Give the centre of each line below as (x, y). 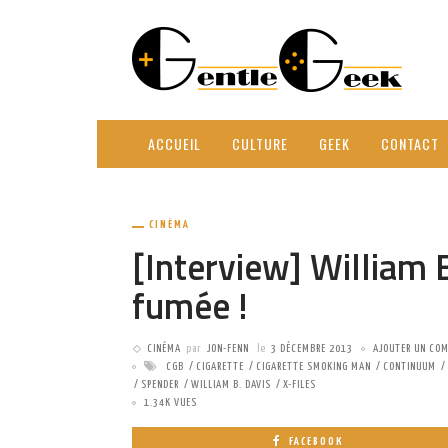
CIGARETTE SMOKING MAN (313, 366)
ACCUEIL (174, 143)
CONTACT (410, 143)
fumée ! (190, 305)
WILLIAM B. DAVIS (231, 384)
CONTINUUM (409, 366)
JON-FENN (228, 348)
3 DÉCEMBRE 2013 (312, 348)
